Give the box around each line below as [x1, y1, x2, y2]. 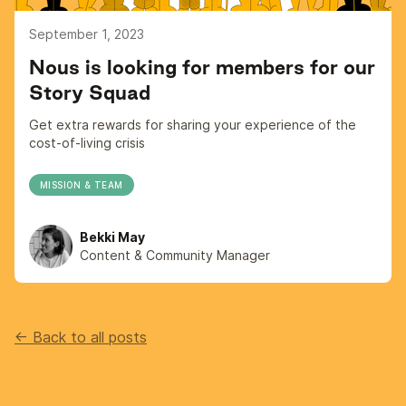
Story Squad [29, 82, 150, 103]
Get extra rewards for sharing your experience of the [29, 117, 356, 132]
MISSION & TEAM [40, 179, 123, 190]
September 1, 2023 [29, 26, 144, 42]
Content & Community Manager [80, 247, 270, 263]
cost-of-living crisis [29, 135, 145, 150]
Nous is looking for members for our [29, 56, 375, 78]
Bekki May [80, 229, 145, 245]
